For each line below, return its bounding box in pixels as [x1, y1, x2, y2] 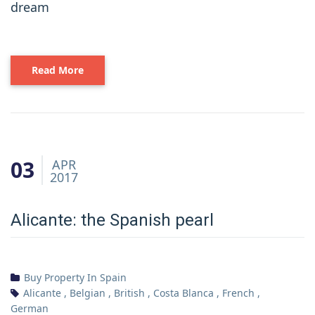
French [222, 285, 255, 300]
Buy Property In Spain [24, 270, 127, 284]
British [114, 285, 145, 300]
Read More [32, 63, 84, 77]
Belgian [70, 285, 105, 300]
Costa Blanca [153, 285, 214, 300]
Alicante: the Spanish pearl [11, 210, 214, 230]
